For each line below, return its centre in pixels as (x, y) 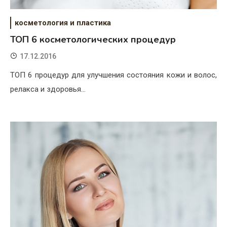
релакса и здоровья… (48, 89)
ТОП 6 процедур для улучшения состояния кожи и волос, (113, 75)
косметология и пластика (63, 23)
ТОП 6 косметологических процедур (93, 40)
